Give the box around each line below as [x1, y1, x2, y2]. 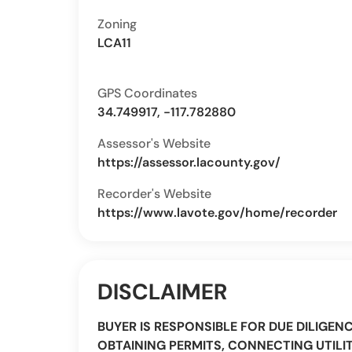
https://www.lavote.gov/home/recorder [97, 204, 337, 221]
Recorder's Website [97, 185, 211, 202]
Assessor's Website [97, 135, 211, 152]
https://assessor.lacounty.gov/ [97, 154, 280, 170]
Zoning [97, 16, 137, 32]
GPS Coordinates [97, 85, 197, 101]
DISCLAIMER [97, 277, 227, 306]
